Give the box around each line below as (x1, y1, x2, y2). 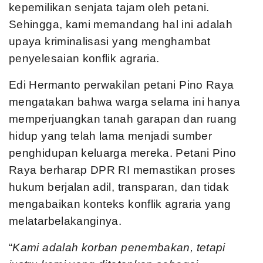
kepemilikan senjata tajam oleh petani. (9, 1, 210, 14)
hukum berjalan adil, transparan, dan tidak (9, 181, 230, 193)
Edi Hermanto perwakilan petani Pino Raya (9, 79, 234, 91)
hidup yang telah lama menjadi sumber (9, 130, 212, 142)
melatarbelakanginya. (9, 215, 122, 227)
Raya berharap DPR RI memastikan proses (9, 164, 236, 176)
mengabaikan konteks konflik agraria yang (9, 198, 231, 210)
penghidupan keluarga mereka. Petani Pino (9, 147, 237, 159)
